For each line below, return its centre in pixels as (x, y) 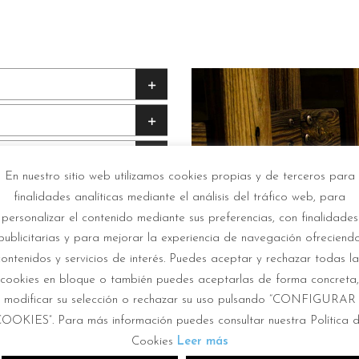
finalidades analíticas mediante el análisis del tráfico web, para (179, 197)
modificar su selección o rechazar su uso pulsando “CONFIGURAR (179, 301)
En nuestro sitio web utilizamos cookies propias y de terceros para (179, 177)
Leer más (202, 341)
